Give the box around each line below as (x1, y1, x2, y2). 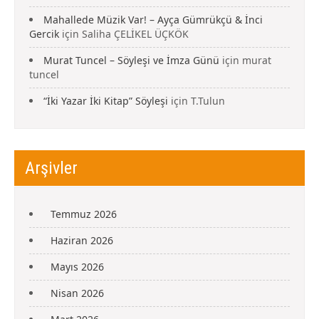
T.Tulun (191, 94, 225, 108)
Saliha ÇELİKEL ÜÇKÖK (82, 27, 189, 41)
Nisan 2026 (51, 286, 104, 300)
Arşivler (25, 158, 78, 179)
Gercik (29, 27, 59, 41)
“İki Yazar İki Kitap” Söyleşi (43, 94, 168, 108)
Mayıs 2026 (51, 260, 104, 274)
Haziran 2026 (51, 234, 113, 248)
